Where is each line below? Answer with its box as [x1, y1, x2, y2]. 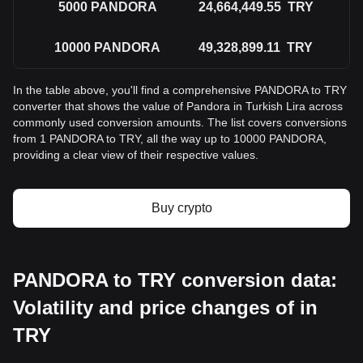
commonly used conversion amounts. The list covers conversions [13, 116, 347, 129]
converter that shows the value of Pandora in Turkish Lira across [13, 100, 343, 113]
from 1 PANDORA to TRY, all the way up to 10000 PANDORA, [13, 132, 327, 145]
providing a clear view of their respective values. [13, 148, 258, 161]
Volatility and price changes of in [13, 297, 318, 318]
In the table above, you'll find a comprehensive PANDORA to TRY [13, 83, 347, 96]
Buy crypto [151, 201, 212, 215]
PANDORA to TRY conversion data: [13, 269, 337, 291]
